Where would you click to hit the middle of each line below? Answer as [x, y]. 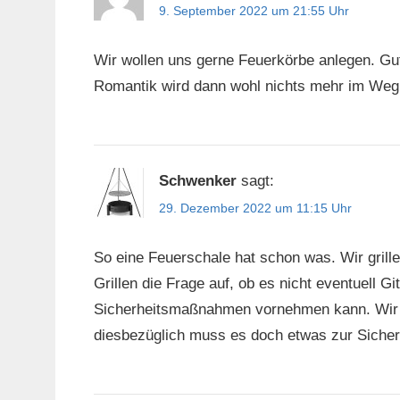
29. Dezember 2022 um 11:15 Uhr [255, 208]
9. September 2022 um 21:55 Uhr [254, 10]
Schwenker [197, 181]
